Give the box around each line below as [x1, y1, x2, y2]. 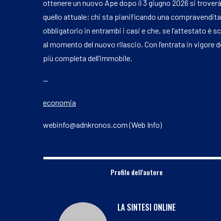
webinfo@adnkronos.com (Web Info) [43, 119, 162, 129]
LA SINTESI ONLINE [117, 201, 176, 213]
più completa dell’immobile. [43, 53, 134, 63]
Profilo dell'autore [110, 166, 163, 177]
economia [43, 97, 76, 107]
